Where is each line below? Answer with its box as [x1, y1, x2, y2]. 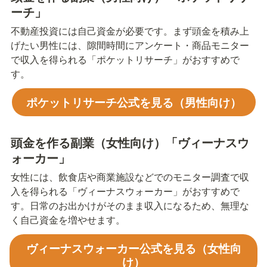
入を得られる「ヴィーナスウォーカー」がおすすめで [11, 184, 240, 198]
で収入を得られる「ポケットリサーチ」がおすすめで [11, 52, 240, 66]
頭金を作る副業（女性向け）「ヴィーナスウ [11, 133, 249, 151]
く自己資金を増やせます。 [11, 212, 125, 226]
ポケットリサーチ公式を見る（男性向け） [26, 93, 241, 110]
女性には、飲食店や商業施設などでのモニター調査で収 [11, 169, 249, 184]
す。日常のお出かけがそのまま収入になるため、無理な [11, 198, 249, 212]
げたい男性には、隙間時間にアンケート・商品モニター [11, 38, 249, 52]
